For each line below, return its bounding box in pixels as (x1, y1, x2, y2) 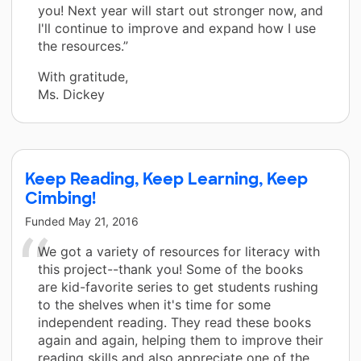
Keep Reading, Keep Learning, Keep (25, 168, 308, 189)
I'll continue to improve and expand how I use (38, 19, 316, 36)
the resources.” (38, 37, 128, 54)
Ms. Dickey (38, 85, 105, 102)
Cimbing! (25, 187, 96, 209)
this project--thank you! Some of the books (38, 260, 303, 277)
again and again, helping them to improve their (38, 331, 323, 348)
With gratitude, (38, 68, 128, 85)
